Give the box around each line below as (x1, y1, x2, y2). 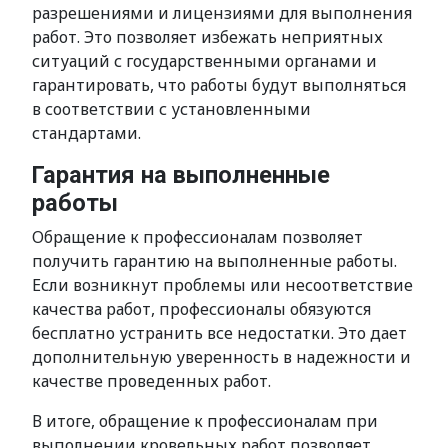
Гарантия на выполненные (32, 161, 330, 189)
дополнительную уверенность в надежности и (32, 346, 411, 368)
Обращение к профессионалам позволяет (32, 226, 363, 248)
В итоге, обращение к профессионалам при (32, 410, 378, 432)
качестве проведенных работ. (32, 370, 271, 392)
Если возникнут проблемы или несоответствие (32, 274, 413, 296)
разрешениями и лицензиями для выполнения (32, 2, 412, 24)
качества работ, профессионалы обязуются (32, 298, 371, 320)
